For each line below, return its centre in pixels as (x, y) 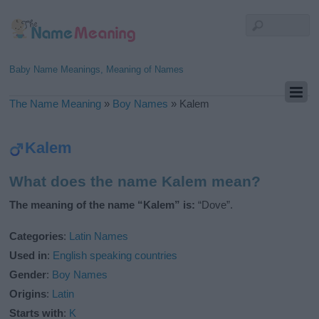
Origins (28, 294)
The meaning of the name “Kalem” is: (103, 205)
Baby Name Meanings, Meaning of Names (97, 69)
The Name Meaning (56, 104)
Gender (28, 275)
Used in (28, 256)
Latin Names (99, 236)
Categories (37, 236)
